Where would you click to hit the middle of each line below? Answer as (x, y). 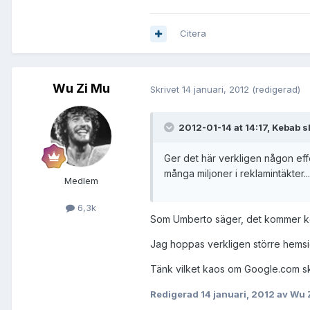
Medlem (81, 181)
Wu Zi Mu (81, 89)
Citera (193, 34)
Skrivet (166, 89)
